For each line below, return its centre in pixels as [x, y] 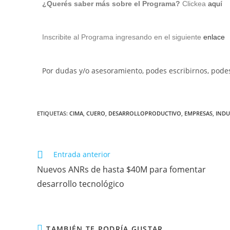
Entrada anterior [82, 154]
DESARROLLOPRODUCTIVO [145, 113]
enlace [214, 37]
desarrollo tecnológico [81, 184]
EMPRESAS [198, 113]
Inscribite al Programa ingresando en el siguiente [123, 37]
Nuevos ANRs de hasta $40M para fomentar [121, 169]
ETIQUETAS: [53, 113]
